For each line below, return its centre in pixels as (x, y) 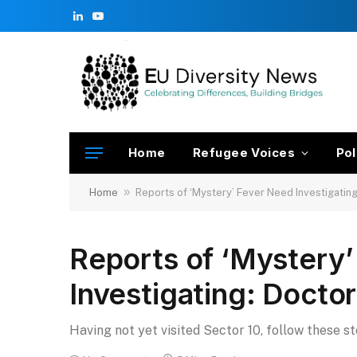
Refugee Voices (244, 153)
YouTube (120, 23)
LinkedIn (99, 23)
